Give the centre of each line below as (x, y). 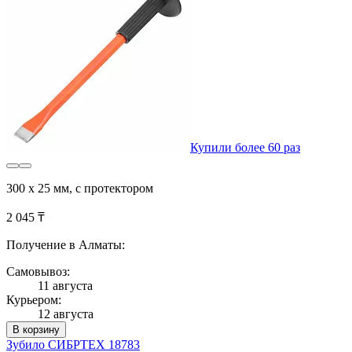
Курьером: (34, 299)
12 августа (66, 313)
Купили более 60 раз (245, 147)
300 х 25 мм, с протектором (80, 188)
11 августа (65, 285)
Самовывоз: (38, 271)
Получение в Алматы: (66, 244)
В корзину (36, 329)
